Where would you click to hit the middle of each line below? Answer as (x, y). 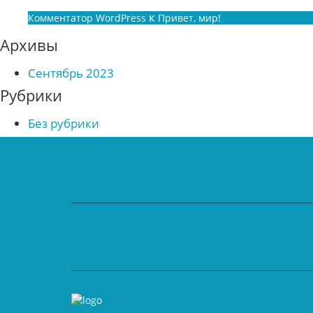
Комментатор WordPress (87, 18)
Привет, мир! (189, 18)
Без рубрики (64, 123)
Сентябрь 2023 (71, 73)
